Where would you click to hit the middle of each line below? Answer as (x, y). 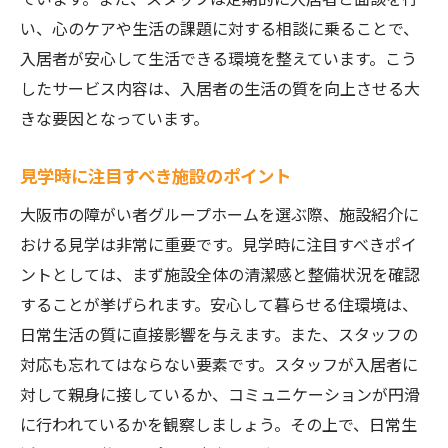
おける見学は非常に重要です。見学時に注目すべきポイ (218, 244)
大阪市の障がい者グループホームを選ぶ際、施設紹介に (219, 214)
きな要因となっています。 (114, 118)
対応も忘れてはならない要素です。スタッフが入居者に (219, 364)
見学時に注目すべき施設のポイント (155, 175)
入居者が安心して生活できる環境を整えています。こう (218, 58)
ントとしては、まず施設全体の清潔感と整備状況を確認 (220, 274)
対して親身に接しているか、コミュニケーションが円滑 (220, 394)
